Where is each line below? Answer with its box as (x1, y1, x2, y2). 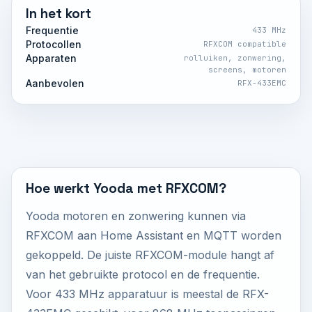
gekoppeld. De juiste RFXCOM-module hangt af (26, 248, 274, 262)
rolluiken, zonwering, (184, 53, 286, 63)
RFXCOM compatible (203, 39, 286, 49)
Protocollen (26, 38, 81, 50)
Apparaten (26, 52, 77, 64)
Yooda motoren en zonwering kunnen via (26, 209, 246, 223)
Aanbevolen (26, 77, 84, 89)
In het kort (26, 5, 91, 22)
